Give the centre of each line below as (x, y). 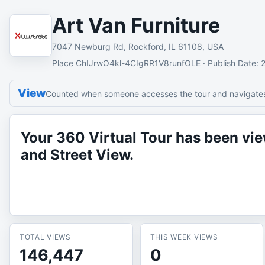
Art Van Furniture (136, 25)
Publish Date (232, 63)
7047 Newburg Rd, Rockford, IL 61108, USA (138, 46)
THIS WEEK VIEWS (184, 237)
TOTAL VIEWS (45, 237)
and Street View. (77, 155)
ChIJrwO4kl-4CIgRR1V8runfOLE (138, 63)
